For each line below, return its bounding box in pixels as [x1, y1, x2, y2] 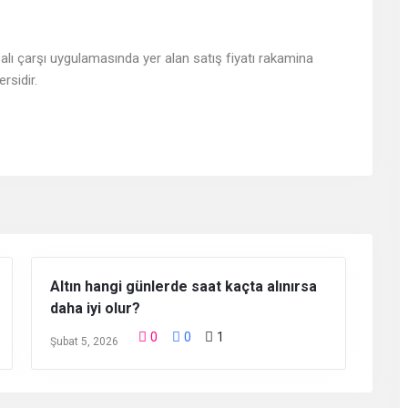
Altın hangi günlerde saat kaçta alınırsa [50, 278, 317, 296]
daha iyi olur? [50, 300, 140, 318]
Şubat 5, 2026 [50, 335, 118, 349]
